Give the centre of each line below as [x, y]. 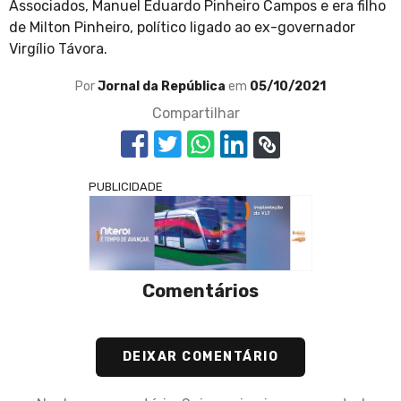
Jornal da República [163, 87]
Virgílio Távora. [58, 49]
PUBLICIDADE [126, 187]
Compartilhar [196, 114]
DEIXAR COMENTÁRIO [200, 357]
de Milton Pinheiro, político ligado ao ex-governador [182, 28]
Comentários [200, 291]
